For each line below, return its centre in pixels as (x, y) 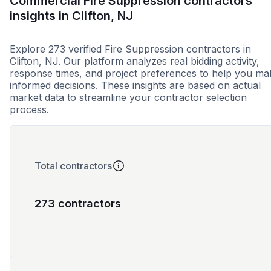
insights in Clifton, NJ (71, 15)
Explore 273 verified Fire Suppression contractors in (130, 49)
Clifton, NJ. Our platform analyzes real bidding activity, (135, 61)
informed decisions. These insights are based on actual (135, 86)
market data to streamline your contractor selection (128, 98)
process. (29, 110)
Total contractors (73, 166)
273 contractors (78, 204)
